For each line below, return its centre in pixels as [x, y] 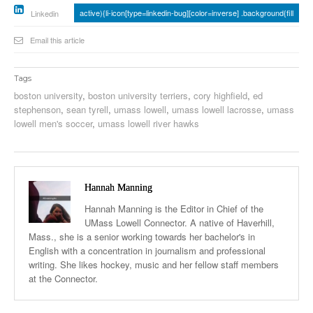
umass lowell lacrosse [217, 109]
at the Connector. [63, 278]
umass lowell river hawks [148, 123]
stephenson [37, 109]
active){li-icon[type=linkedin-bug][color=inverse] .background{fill [187, 12]
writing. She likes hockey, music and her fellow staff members [154, 264]
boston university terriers [138, 95]
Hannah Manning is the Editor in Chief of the [174, 208]
